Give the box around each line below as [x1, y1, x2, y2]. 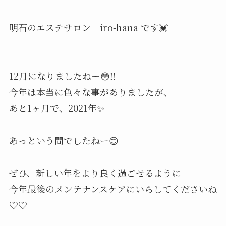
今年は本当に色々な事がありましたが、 [9, 85, 173, 99]
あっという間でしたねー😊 [9, 134, 119, 147]
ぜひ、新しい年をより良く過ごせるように [9, 166, 181, 180]
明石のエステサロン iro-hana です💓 [9, 21, 168, 34]
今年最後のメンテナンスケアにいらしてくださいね [9, 182, 217, 196]
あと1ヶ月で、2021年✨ [9, 101, 104, 115]
